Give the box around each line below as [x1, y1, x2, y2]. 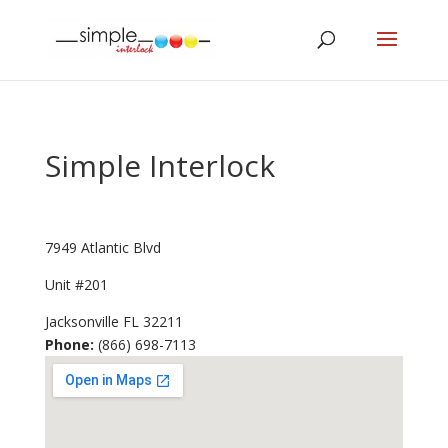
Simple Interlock [44, 145, 275, 186]
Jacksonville [44, 312, 119, 331]
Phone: [44, 335, 94, 354]
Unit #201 [44, 275, 108, 294]
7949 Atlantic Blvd [44, 238, 161, 257]
